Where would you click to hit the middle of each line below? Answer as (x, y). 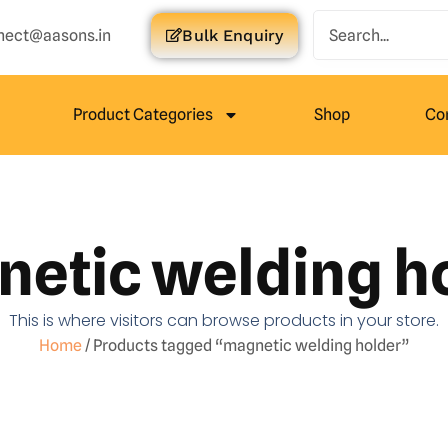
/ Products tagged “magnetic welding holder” (245, 345)
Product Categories (142, 114)
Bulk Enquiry (233, 35)
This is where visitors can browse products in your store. (224, 320)
